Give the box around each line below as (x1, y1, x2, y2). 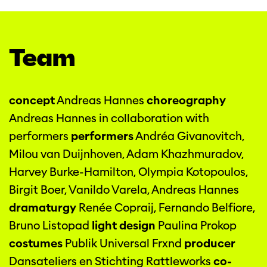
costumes (9, 237, 63, 251)
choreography (147, 94, 226, 108)
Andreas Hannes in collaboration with (9, 111, 209, 126)
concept (9, 94, 55, 108)
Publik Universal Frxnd (63, 237, 184, 251)
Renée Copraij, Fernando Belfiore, (76, 201, 255, 215)
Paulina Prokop (156, 219, 237, 233)
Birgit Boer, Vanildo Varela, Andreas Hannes (9, 183, 239, 197)
